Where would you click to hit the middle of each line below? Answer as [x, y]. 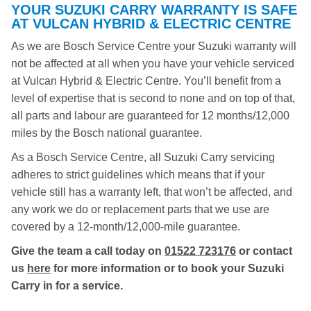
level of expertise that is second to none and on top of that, [153, 98]
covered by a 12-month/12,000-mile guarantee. [126, 227]
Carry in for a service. [67, 286]
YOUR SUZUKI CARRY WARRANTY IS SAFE [154, 10]
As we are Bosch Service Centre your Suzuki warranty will [154, 46]
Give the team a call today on [88, 251]
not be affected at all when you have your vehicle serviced [153, 64]
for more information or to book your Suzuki [167, 268]
